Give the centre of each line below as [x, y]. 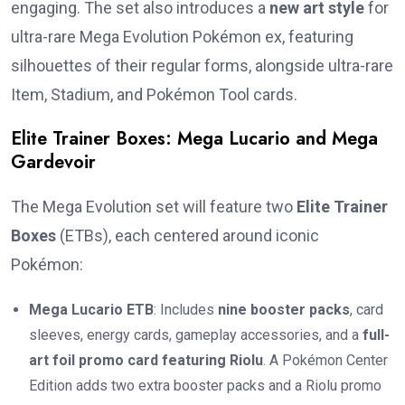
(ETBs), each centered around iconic [188, 236]
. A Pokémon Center [325, 361]
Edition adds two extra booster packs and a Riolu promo [205, 386]
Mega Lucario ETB [91, 310]
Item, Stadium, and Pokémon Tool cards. [154, 95]
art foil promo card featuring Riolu [146, 361]
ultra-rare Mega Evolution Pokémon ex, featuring [182, 37]
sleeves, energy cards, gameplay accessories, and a [196, 335]
